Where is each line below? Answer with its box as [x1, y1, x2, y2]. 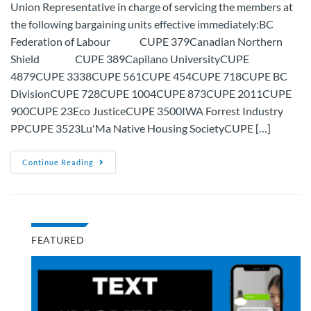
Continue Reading [22, 157, 94, 167]
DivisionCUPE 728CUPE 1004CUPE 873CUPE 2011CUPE [10, 86, 292, 100]
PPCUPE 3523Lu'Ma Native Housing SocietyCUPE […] [10, 121, 271, 135]
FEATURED [31, 233, 85, 246]
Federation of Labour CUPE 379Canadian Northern [10, 34, 283, 48]
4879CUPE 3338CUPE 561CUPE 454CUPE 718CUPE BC [10, 69, 287, 83]
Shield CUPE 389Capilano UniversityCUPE [10, 51, 249, 65]
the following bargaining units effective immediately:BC [10, 17, 274, 31]
